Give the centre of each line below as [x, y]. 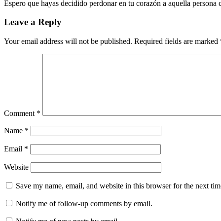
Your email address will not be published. [68, 41]
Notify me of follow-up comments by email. [84, 204]
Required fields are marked [177, 41]
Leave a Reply [33, 22]
